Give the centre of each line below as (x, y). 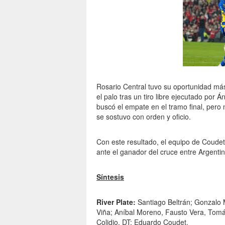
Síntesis (110, 177)
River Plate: (116, 202)
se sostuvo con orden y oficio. (144, 117)
